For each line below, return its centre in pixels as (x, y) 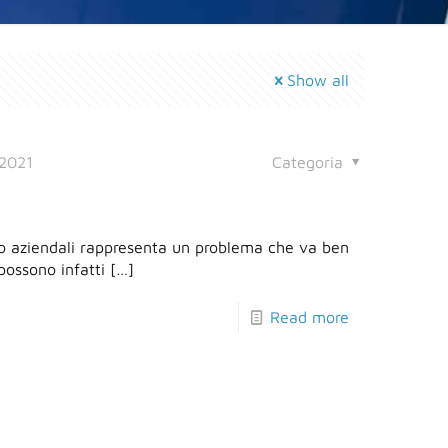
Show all (318, 80)
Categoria (309, 162)
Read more (309, 317)
